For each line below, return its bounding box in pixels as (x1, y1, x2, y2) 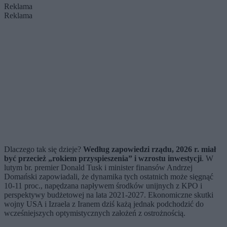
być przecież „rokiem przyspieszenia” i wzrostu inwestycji (4, 154, 202, 163)
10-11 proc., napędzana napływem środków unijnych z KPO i (4, 181, 202, 190)
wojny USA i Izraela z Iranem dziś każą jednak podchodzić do (4, 199, 204, 208)
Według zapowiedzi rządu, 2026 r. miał (83, 144, 216, 154)
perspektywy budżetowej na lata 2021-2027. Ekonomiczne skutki (4, 190, 213, 199)
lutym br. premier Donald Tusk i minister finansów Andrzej (4, 163, 193, 172)
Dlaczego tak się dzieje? (4, 144, 83, 154)
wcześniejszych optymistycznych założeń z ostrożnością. (4, 208, 185, 217)
